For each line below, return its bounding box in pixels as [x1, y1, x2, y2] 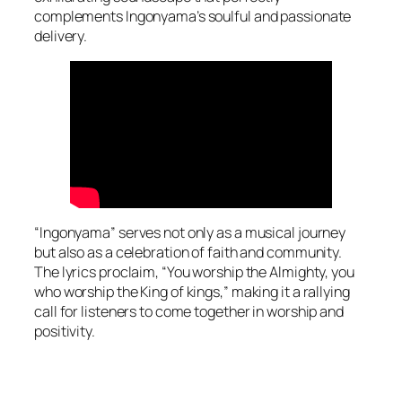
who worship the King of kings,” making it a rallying [34, 282, 350, 302]
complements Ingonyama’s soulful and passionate [34, 6, 352, 27]
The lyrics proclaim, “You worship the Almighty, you [34, 262, 354, 283]
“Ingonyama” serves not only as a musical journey [34, 223, 346, 243]
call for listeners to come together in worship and [34, 301, 344, 322]
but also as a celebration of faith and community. [34, 242, 343, 263]
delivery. [34, 26, 88, 47]
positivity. [34, 321, 95, 342]
